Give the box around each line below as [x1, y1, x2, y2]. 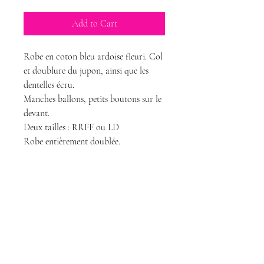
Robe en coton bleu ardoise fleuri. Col [24, 51, 163, 62]
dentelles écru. [24, 79, 74, 91]
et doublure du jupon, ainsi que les [24, 65, 148, 77]
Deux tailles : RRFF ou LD [24, 121, 119, 133]
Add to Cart [71, 18, 117, 29]
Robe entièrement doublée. [24, 136, 120, 147]
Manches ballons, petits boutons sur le [24, 93, 161, 105]
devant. [24, 107, 49, 119]
